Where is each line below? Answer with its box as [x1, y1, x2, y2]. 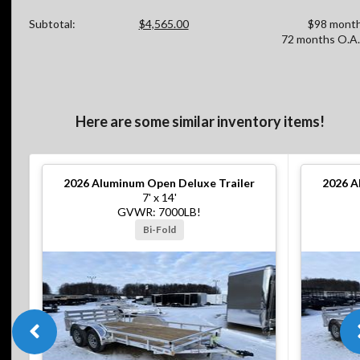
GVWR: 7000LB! [117, 205, 201, 219]
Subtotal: [29, 16, 76, 31]
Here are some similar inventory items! [75, 112, 325, 131]
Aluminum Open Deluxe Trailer [92, 176, 255, 190]
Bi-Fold [143, 223, 177, 236]
